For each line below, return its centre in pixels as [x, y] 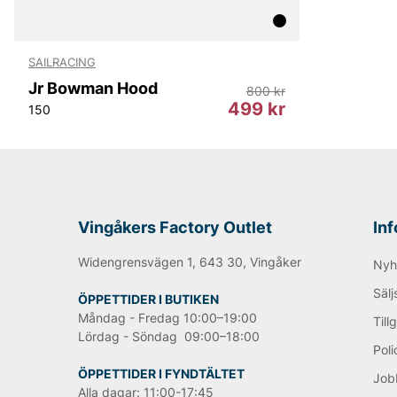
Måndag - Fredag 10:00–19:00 [167, 317]
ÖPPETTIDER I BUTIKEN [148, 299]
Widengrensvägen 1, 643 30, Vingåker [190, 261]
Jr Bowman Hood [93, 89]
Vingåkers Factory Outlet [175, 227]
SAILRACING [62, 62]
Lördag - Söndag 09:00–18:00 [169, 336]
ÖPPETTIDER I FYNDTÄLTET [161, 373]
